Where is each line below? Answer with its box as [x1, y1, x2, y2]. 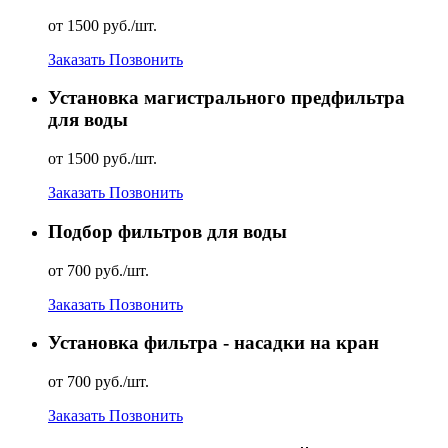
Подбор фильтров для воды [48, 220, 287, 242]
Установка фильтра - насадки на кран [48, 332, 379, 354]
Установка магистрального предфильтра [48, 87, 405, 109]
